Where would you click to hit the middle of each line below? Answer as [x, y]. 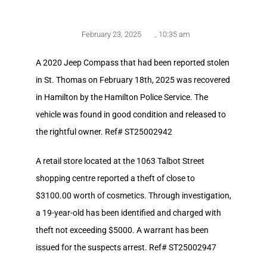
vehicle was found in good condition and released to [131, 114]
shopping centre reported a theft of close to [115, 178]
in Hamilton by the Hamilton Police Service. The [122, 97]
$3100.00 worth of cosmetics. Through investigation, [133, 195]
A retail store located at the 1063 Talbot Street [120, 161]
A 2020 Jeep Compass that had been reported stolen [133, 62]
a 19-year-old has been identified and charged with [128, 212]
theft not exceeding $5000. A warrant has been [122, 230]
